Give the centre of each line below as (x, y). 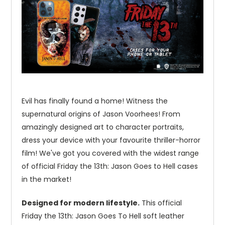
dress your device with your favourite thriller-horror (111, 140)
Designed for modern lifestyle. (81, 203)
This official (161, 203)
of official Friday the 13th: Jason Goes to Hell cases (110, 166)
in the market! (46, 180)
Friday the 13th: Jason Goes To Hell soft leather (103, 216)
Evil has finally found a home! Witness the (95, 101)
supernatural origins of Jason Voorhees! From (101, 114)
